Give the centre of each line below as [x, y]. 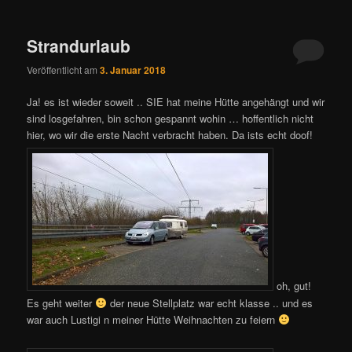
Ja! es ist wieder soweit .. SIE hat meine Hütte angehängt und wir [176, 102]
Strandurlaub [79, 45]
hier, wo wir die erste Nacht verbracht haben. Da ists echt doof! [170, 135]
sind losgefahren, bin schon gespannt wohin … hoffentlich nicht [170, 119]
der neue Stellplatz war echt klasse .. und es [209, 302]
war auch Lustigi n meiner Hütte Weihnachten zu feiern [153, 319]
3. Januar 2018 [133, 70]
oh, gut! [293, 286]
